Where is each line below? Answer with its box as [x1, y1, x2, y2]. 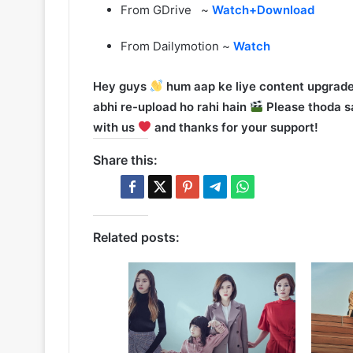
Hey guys [93, 78, 150, 94]
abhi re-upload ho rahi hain [93, 98, 250, 114]
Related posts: [93, 229, 180, 245]
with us [93, 119, 138, 135]
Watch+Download [212, 2, 314, 17]
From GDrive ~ [121, 2, 212, 17]
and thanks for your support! [151, 119, 319, 135]
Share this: [93, 151, 158, 168]
